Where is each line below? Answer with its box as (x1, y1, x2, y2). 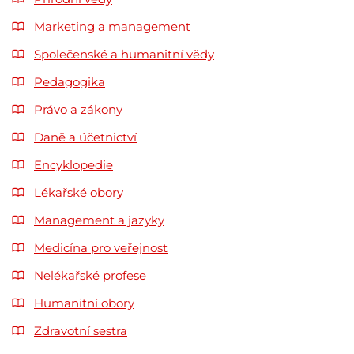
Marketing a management (34, 18, 190, 34)
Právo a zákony (34, 101, 122, 117)
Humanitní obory (34, 295, 134, 311)
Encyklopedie (34, 156, 113, 172)
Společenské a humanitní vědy (34, 46, 214, 62)
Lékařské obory (34, 184, 123, 200)
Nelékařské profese (34, 267, 146, 283)
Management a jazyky (34, 212, 164, 228)
